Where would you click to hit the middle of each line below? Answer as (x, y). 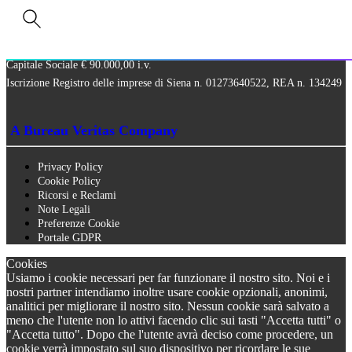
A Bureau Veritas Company (94, 131)
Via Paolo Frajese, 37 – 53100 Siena (87, 11)
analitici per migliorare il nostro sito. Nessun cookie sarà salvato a (168, 306)
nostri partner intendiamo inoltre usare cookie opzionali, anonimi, (167, 292)
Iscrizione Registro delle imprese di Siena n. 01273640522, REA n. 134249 (174, 83)
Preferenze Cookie (79, 224)
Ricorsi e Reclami (77, 196)
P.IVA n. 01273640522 (57, 47)
